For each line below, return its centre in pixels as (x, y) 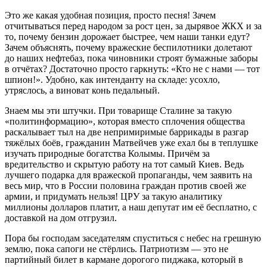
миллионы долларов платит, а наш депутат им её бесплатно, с (131, 207)
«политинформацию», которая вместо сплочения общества (125, 121)
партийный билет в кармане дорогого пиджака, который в (124, 259)
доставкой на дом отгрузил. (61, 218)
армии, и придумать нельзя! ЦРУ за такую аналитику (114, 196)
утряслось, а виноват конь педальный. (82, 90)
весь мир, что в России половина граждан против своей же (125, 185)
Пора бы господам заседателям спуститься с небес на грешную (133, 238)
